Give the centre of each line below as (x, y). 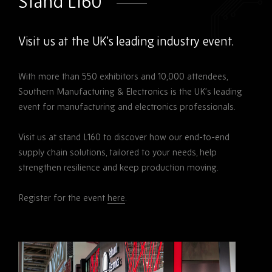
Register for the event (63, 198)
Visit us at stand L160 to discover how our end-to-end (124, 137)
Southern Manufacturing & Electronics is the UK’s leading (130, 91)
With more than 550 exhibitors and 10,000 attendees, (123, 76)
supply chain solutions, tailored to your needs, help (117, 152)
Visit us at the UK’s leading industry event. (126, 41)
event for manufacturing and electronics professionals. (127, 107)
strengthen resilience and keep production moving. (118, 167)
